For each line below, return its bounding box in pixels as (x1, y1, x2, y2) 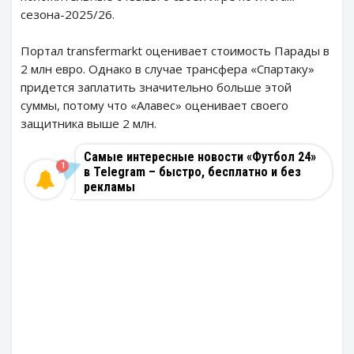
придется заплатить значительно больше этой (21, 79, 292, 95)
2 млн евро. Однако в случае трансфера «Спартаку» (21, 61, 314, 77)
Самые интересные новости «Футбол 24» (84, 149, 316, 164)
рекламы (84, 179, 135, 194)
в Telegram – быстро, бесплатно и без (84, 164, 301, 179)
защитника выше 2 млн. (21, 115, 156, 131)
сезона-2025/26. (21, 6, 115, 22)
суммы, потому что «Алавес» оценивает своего (21, 97, 288, 113)
